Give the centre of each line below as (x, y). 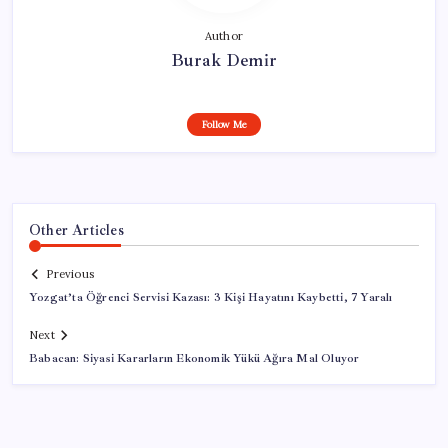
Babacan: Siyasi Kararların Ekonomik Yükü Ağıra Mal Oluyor (194, 359)
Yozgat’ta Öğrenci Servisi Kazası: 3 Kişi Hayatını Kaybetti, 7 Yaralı (211, 298)
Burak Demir (224, 59)
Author (224, 35)
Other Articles (76, 229)
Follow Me (224, 124)
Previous (70, 274)
